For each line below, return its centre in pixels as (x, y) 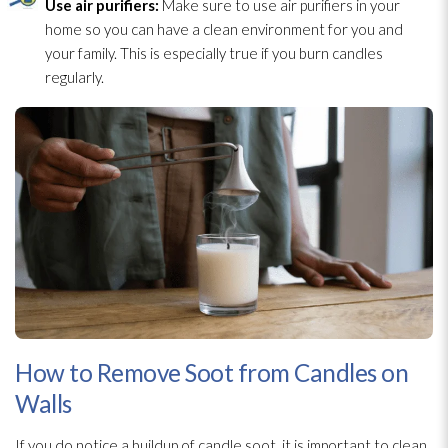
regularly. (74, 76)
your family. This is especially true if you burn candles (214, 52)
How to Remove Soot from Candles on (211, 373)
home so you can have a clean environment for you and (224, 28)
